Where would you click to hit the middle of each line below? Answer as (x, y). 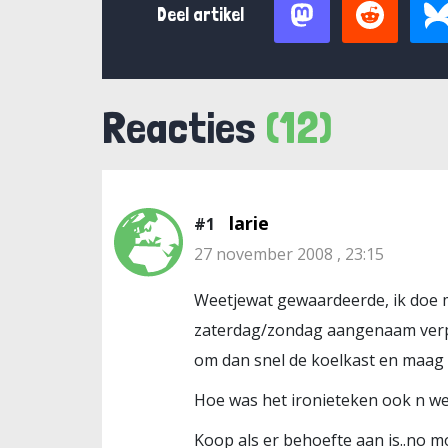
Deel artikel (200, 14)
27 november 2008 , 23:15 (289, 254)
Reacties (183, 127)
